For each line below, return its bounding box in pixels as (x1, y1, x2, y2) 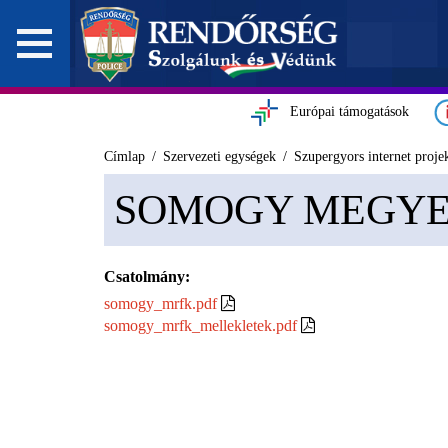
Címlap (103, 149, 149, 164)
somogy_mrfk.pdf (103, 295, 217, 312)
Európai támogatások (277, 104, 409, 119)
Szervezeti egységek (162, 149, 280, 164)
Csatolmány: (103, 268, 190, 285)
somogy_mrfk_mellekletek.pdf (103, 317, 297, 334)
